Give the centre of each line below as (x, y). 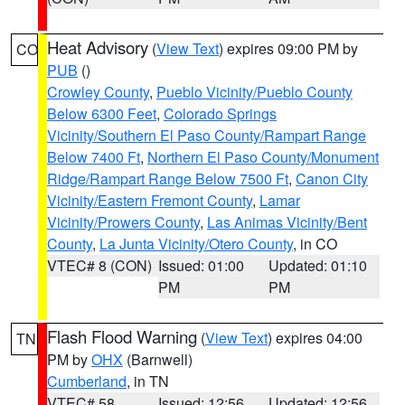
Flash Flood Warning (122, 336)
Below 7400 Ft (94, 157)
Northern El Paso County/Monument (263, 157)
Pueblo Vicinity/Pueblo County (254, 92)
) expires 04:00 (315, 338)
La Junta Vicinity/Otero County (196, 244)
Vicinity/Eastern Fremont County (150, 200)
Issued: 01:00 (201, 265)
